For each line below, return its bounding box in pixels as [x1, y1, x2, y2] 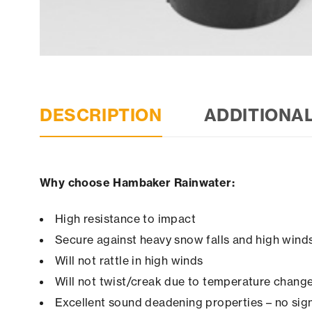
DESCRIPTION [40, 104, 162, 126]
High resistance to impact [55, 212, 196, 226]
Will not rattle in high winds [55, 253, 203, 268]
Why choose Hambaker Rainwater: [40, 175, 235, 190]
